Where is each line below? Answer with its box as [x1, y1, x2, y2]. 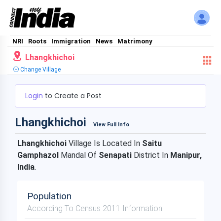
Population [27, 190, 72, 202]
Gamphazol [17, 150, 61, 160]
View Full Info [93, 121, 129, 128]
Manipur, [170, 150, 202, 160]
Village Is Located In [67, 139, 142, 148]
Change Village [19, 66, 61, 73]
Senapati [99, 150, 132, 160]
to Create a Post [45, 91, 102, 101]
